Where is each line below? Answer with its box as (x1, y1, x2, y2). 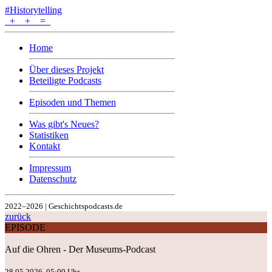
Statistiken (29, 130, 69, 140)
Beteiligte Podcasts (29, 75, 101, 86)
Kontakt (29, 141, 60, 151)
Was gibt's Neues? (29, 119, 99, 129)
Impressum (29, 163, 71, 173)
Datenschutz (29, 174, 76, 184)
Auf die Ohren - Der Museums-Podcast (5, 244, 155, 254)
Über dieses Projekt (29, 64, 104, 75)
